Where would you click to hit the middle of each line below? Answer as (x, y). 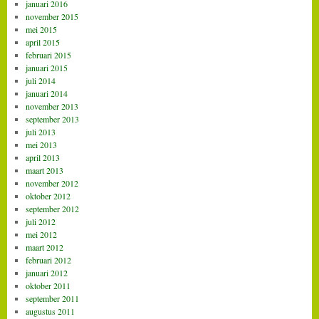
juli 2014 (40, 80)
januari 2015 (46, 67)
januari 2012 (46, 272)
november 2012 (52, 183)
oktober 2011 (48, 285)
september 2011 (52, 298)
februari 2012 (48, 260)
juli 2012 (40, 221)
